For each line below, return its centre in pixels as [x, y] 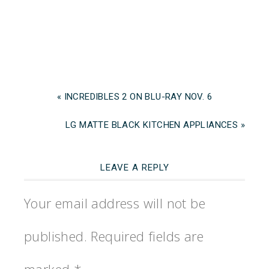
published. [56, 236]
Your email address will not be [115, 203]
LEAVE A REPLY [134, 168]
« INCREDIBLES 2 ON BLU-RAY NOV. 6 [134, 97]
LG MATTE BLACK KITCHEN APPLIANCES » [155, 125]
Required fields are [147, 236]
